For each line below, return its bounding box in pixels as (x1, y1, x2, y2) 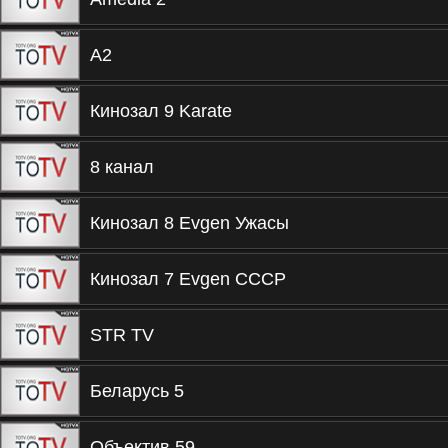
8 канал (90, 157, 154, 177)
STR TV (90, 325, 154, 345)
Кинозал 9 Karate (90, 101, 232, 121)
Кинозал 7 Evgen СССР (90, 269, 286, 289)
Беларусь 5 (90, 381, 184, 401)
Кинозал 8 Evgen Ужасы (90, 213, 289, 233)
